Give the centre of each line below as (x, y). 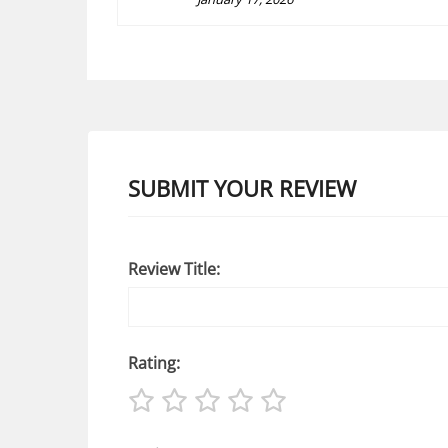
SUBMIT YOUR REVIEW (242, 187)
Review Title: (174, 268)
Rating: (154, 362)
